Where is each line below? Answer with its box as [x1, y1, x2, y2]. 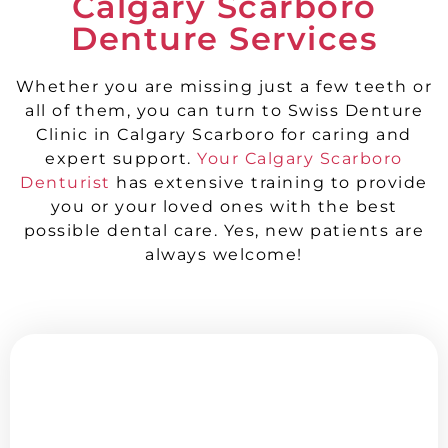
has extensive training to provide [110, 172, 428, 192]
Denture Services [71, 18, 377, 58]
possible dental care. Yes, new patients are [23, 220, 425, 240]
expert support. [45, 148, 198, 168]
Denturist [20, 172, 111, 192]
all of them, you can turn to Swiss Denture [25, 100, 423, 120]
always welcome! [145, 244, 303, 264]
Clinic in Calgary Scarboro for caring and [36, 124, 412, 144]
